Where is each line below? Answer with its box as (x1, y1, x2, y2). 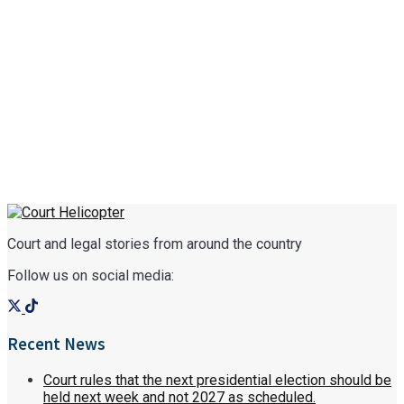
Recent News (7, 334, 106, 355)
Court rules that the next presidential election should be (43, 371, 391, 389)
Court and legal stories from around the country (7, 235, 302, 253)
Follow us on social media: (7, 267, 174, 285)
